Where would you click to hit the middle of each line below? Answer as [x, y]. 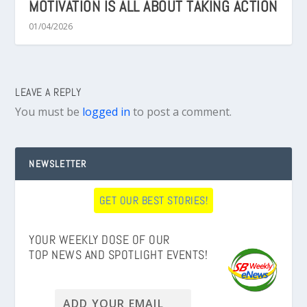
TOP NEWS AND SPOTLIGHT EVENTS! [119, 254]
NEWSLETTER [58, 164]
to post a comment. [181, 112]
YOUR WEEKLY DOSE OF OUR [99, 239]
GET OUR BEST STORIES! [153, 201]
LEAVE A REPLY [48, 93]
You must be [49, 112]
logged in [107, 112]
